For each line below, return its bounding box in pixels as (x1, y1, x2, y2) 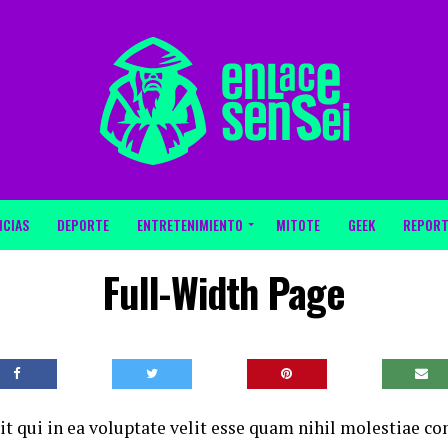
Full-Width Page (102, 262, 346, 322)
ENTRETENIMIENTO (137, 214, 243, 235)
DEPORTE (57, 214, 109, 235)
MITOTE (276, 214, 320, 235)
